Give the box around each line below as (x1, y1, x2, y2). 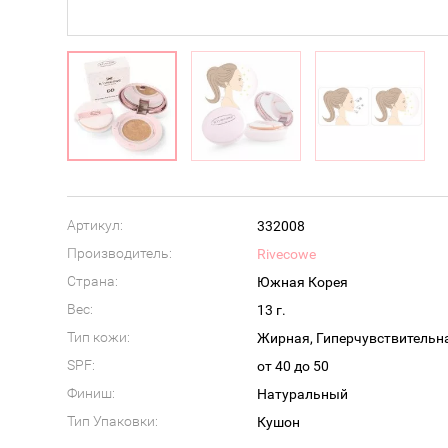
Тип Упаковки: (67, 413, 158, 429)
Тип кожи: (67, 329, 130, 345)
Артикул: (67, 217, 123, 233)
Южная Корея (256, 274, 348, 290)
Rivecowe (256, 246, 316, 262)
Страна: (67, 273, 118, 289)
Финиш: (67, 385, 115, 401)
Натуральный (256, 386, 348, 402)
